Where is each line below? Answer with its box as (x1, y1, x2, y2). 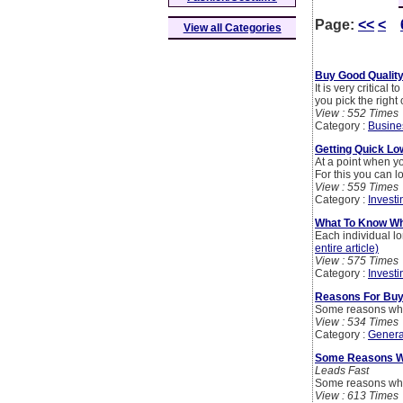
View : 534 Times (315, 316, 399, 329)
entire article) (315, 242, 379, 255)
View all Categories (183, 22, 282, 35)
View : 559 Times (315, 181, 399, 194)
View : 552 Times (315, 107, 399, 121)
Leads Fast (315, 364, 369, 378)
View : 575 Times (315, 255, 399, 268)
